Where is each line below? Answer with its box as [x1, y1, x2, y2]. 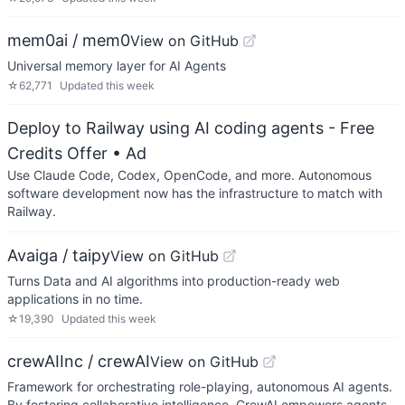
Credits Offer [7, 144, 108, 163]
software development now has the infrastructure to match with [7, 185, 382, 201]
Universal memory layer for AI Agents [7, 58, 226, 73]
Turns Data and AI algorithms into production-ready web [7, 273, 340, 288]
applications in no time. [7, 291, 143, 306]
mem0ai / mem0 [7, 31, 130, 50]
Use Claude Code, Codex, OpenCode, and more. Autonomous [7, 167, 372, 183]
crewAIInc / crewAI [7, 352, 150, 371]
